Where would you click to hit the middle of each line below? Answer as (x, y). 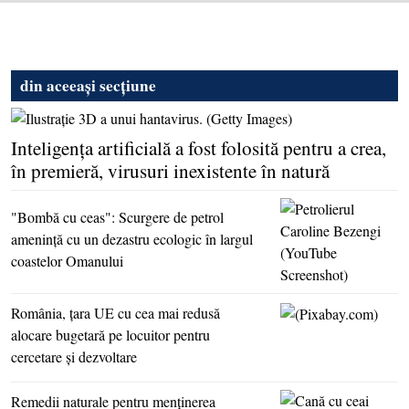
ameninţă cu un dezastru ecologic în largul (132, 238)
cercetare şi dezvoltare (74, 356)
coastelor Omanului (67, 260)
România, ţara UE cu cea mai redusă (115, 312)
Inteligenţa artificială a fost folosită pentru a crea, (199, 147)
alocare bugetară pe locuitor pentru (110, 334)
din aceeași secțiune (88, 86)
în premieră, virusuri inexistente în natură (170, 170)
